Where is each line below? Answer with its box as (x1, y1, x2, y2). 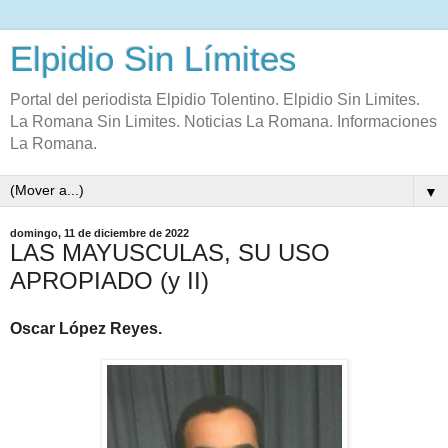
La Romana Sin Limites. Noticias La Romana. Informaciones (10, 113, 437, 130)
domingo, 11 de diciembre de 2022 (10, 227, 189, 239)
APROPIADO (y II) (10, 267, 209, 294)
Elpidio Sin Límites (10, 40, 297, 78)
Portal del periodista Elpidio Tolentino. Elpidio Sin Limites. (10, 91, 420, 108)
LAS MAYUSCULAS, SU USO (10, 239, 330, 266)
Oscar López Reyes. (10, 319, 162, 337)
